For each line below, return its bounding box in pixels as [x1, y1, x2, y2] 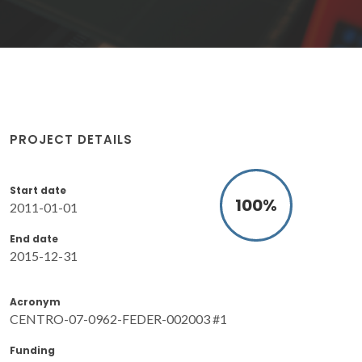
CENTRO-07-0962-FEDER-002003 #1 [10, 310, 227, 326]
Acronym [10, 294, 61, 309]
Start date [10, 183, 66, 197]
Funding [10, 343, 55, 357]
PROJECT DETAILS [10, 130, 133, 148]
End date [10, 231, 58, 246]
